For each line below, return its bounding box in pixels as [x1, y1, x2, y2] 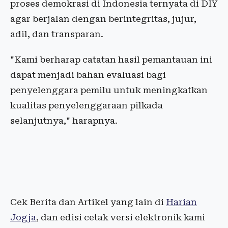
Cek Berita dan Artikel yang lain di [10, 197, 166, 208]
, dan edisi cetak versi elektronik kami [36, 212, 205, 223]
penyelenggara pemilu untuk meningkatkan [10, 85, 208, 96]
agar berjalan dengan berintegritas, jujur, [10, 14, 196, 24]
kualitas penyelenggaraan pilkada [10, 100, 163, 111]
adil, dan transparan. [10, 29, 103, 40]
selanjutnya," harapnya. [10, 116, 118, 126]
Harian [166, 197, 197, 208]
